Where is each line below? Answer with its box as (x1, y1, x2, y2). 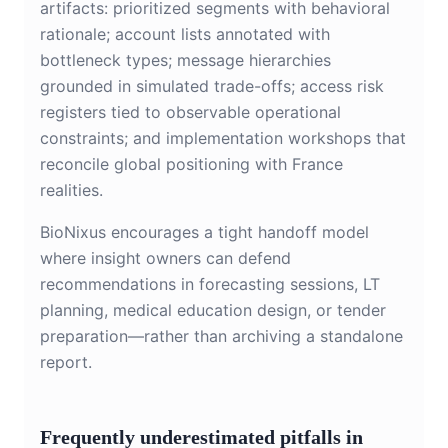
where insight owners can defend (40, 248, 291, 269)
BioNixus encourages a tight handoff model (40, 222, 369, 243)
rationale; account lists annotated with (40, 24, 330, 45)
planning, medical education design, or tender (40, 300, 386, 321)
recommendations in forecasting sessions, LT (40, 274, 380, 295)
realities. (40, 180, 103, 201)
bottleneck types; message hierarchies (40, 50, 331, 71)
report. (40, 352, 92, 373)
